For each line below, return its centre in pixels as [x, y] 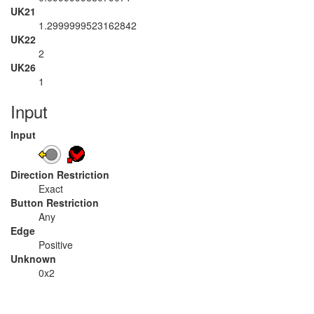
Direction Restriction [60, 175]
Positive [56, 245]
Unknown [33, 259]
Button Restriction [55, 203]
